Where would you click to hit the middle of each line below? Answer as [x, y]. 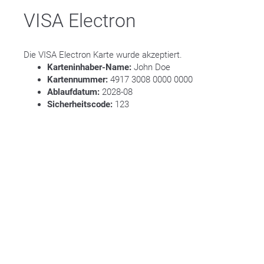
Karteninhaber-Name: [89, 67]
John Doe [151, 67]
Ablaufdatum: [73, 92]
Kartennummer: [77, 80]
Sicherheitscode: [80, 104]
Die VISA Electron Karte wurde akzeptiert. [103, 55]
